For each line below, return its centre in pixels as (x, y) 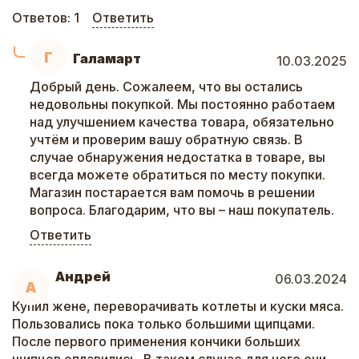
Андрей (83, 276)
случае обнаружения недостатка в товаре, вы (177, 157)
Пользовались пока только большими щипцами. (163, 324)
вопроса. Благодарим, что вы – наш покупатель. (182, 210)
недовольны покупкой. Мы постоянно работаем (182, 104)
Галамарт (107, 58)
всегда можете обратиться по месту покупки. (177, 175)
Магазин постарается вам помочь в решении (172, 192)
